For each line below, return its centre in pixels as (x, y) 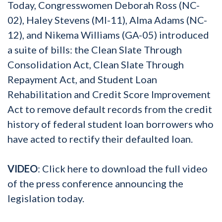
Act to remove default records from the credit (110, 109)
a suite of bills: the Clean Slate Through (95, 49)
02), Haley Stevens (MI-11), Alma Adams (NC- (107, 20)
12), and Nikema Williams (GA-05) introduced (108, 34)
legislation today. (46, 198)
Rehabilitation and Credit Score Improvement (109, 94)
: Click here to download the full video (123, 168)
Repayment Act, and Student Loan (82, 79)
